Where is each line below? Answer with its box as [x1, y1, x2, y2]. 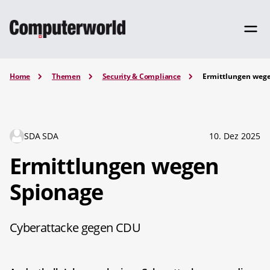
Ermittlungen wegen [10, 151, 219, 181]
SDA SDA [24, 130, 58, 142]
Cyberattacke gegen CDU [10, 219, 140, 236]
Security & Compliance [102, 71, 181, 81]
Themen [52, 71, 81, 81]
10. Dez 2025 [209, 130, 260, 142]
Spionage [10, 177, 104, 207]
